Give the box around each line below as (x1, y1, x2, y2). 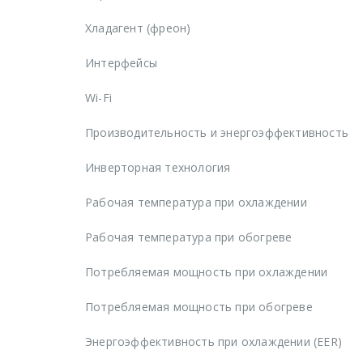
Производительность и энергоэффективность (85, 124, 348, 140)
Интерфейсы (85, 54, 157, 70)
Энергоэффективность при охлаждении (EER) (85, 333, 342, 349)
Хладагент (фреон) (85, 19, 191, 36)
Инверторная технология (85, 159, 231, 175)
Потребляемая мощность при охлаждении (85, 263, 328, 280)
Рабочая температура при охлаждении (85, 194, 307, 210)
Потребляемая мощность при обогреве (85, 298, 313, 314)
